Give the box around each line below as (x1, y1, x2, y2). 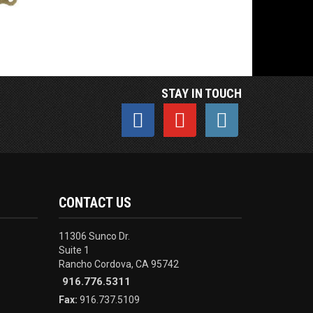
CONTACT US (58, 194, 131, 211)
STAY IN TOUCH (161, 86, 242, 101)
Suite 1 (58, 244, 89, 256)
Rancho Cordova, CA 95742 (58, 258, 179, 270)
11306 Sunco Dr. (58, 230, 130, 242)
